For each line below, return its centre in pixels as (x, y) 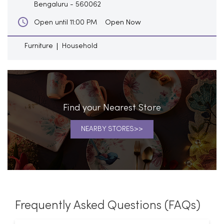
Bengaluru (51, 4)
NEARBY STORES (107, 129)
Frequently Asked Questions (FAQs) (108, 205)
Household (80, 46)
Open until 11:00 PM (65, 22)
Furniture (39, 46)
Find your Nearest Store (112, 108)
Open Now (123, 22)
